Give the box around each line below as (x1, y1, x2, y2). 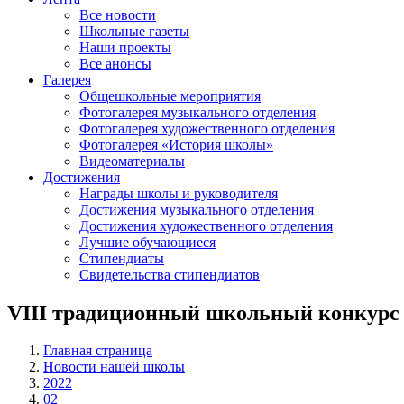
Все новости (79, 6, 156, 23)
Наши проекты (79, 39, 171, 55)
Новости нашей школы (43, 359, 185, 375)
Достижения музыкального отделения (79, 201, 314, 217)
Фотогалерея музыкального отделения (79, 104, 316, 120)
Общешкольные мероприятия (79, 87, 261, 104)
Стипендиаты (79, 250, 164, 266)
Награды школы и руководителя (79, 185, 278, 201)
